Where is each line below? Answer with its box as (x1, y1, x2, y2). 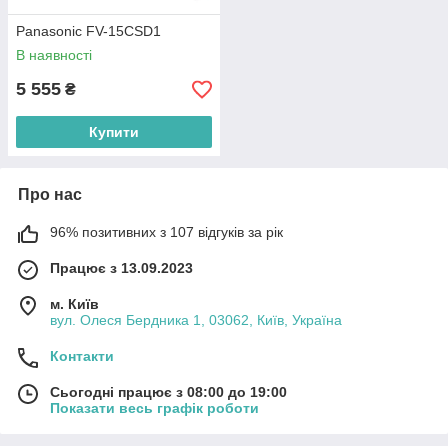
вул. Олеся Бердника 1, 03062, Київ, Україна (50, 312, 342, 328)
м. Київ (50, 296, 99, 312)
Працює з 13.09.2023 (50, 260, 193, 276)
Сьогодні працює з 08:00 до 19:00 (50, 384, 287, 400)
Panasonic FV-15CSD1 (16, 23, 161, 39)
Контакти (50, 348, 114, 364)
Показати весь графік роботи (50, 400, 259, 416)
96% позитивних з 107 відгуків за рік (50, 224, 283, 240)
